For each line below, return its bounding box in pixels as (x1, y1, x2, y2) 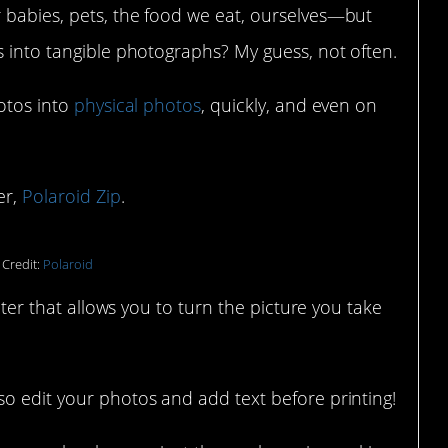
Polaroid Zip (22, 183, 121, 208)
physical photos (73, 93, 202, 118)
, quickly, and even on (201, 93, 378, 118)
